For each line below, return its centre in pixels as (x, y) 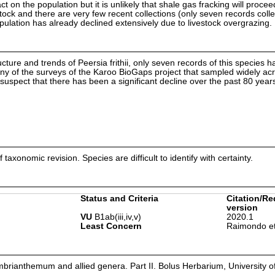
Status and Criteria (119, 198)
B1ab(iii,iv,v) (116, 217)
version (242, 207)
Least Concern (111, 226)
